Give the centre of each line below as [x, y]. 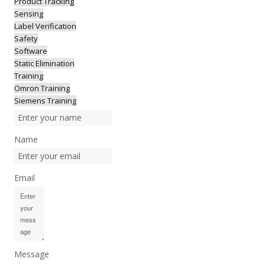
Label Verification [45, 26]
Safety [26, 38]
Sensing [28, 14]
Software [30, 51]
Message [31, 254]
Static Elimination [44, 63]
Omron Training [42, 88]
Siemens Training [45, 101]
